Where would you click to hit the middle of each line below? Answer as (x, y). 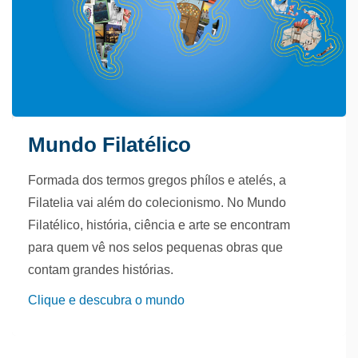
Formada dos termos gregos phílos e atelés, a (157, 181)
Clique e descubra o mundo (106, 300)
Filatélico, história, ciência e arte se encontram (159, 225)
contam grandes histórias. (101, 270)
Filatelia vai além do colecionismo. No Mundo (157, 203)
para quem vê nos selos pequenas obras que (155, 248)
